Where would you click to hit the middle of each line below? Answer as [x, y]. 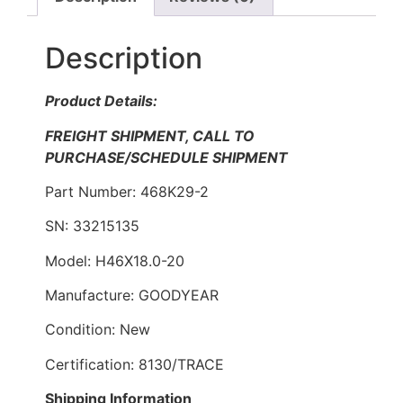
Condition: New [98, 330]
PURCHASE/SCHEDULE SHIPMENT [166, 157]
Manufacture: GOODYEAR [132, 296]
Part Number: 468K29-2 [127, 191]
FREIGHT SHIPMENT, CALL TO [150, 135]
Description [124, 58]
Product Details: [101, 101]
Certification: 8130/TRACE [134, 364]
